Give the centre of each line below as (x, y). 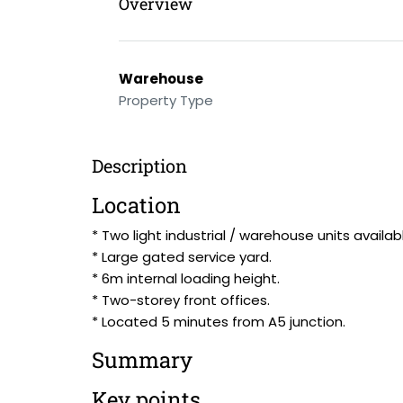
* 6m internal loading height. (186, 278)
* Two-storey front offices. (181, 300)
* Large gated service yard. (182, 257)
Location (136, 205)
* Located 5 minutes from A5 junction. (219, 322)
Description (139, 166)
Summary (142, 360)
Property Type (166, 100)
